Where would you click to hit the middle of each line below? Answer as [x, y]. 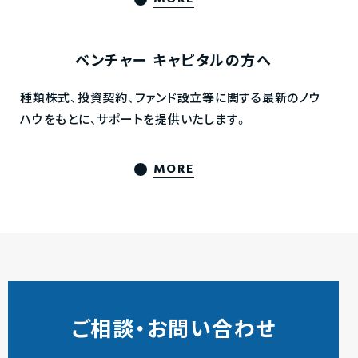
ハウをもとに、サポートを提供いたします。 [134, 121]
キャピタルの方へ [209, 62]
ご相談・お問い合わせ [173, 331]
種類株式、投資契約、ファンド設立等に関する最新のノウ [171, 99]
